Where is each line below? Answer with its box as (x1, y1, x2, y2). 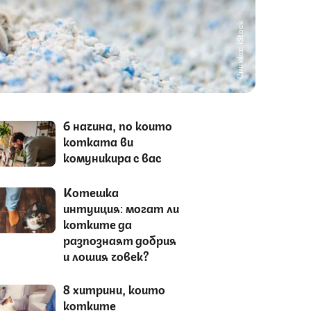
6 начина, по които (62, 116, 172, 133)
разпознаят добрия (62, 230, 176, 248)
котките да (62, 215, 132, 232)
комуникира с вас (62, 148, 161, 165)
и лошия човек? (62, 246, 149, 264)
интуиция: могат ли (62, 199, 179, 216)
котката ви (62, 132, 133, 149)
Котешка (62, 183, 119, 200)
